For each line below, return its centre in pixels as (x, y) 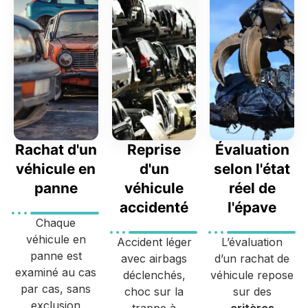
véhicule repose (252, 275)
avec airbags (154, 258)
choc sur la (154, 291)
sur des (252, 291)
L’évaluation (252, 242)
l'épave (252, 207)
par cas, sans (56, 288)
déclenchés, (154, 275)
